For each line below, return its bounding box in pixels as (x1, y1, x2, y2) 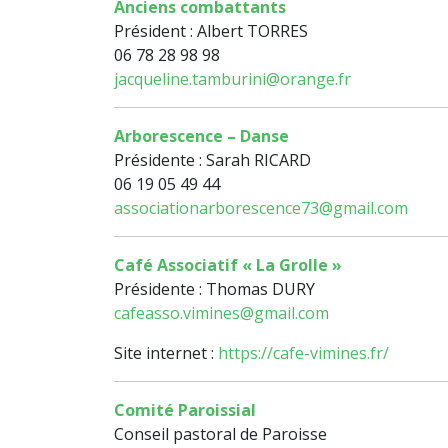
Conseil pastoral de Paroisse (114, 423, 327, 446)
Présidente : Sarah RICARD (114, 149, 311, 172)
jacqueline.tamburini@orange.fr (114, 68, 351, 91)
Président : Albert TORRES (114, 20, 308, 43)
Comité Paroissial (114, 399, 256, 422)
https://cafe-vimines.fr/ (218, 342, 389, 365)
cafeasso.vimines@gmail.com (114, 302, 329, 325)
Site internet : (114, 342, 218, 365)
